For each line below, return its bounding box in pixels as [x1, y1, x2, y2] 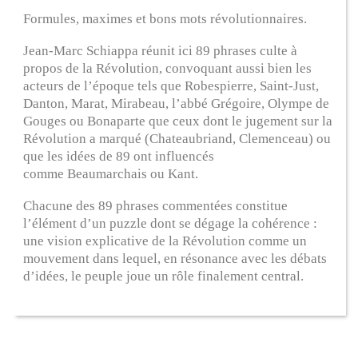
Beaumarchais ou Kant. [67, 166, 199, 182]
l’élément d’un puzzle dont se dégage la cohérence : [23, 216, 318, 232]
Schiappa [86, 43, 139, 59]
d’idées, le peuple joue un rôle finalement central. [23, 268, 304, 284]
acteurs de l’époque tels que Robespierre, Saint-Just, [23, 78, 320, 94]
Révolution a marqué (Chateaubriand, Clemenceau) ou [23, 131, 332, 147]
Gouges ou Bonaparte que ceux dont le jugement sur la [23, 113, 333, 129]
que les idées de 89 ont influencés [23, 149, 215, 165]
